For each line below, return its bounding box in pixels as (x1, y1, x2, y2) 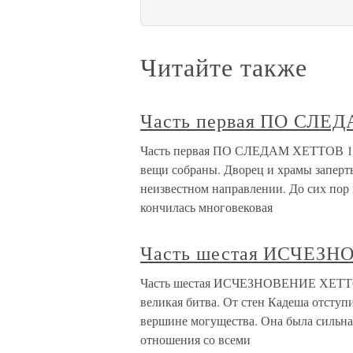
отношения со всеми (140, 331, 251, 347)
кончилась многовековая (140, 199, 273, 215)
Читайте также (140, 50, 307, 84)
